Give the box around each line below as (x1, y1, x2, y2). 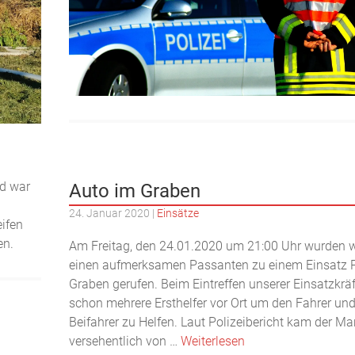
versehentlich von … (69, 334, 181, 349)
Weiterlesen (181, 334, 246, 349)
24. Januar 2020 (69, 207, 151, 220)
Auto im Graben (69, 180, 201, 203)
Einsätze (157, 207, 200, 220)
